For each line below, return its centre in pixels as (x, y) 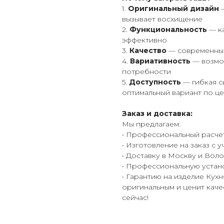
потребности (146, 71)
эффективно (144, 40)
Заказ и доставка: (157, 113)
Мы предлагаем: (151, 124)
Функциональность (168, 29)
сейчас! (135, 197)
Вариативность (160, 61)
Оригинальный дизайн (173, 8)
